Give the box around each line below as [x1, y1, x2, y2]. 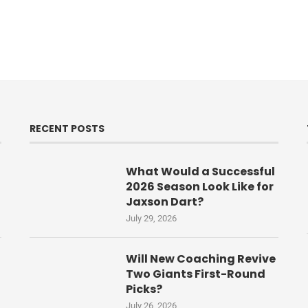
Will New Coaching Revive [125, 251, 276, 267]
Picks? [125, 281, 162, 298]
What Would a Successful [125, 164, 275, 180]
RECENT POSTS [29, 122, 104, 136]
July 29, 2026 [125, 213, 177, 224]
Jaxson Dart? [125, 194, 203, 210]
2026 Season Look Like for [125, 179, 274, 195]
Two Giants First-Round [125, 266, 265, 283]
